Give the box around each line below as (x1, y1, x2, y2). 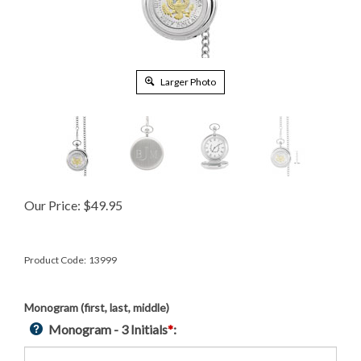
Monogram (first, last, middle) (24, 301, 169, 314)
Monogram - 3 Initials (48, 322, 168, 337)
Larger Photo (159, 76, 216, 88)
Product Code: (24, 254, 86, 266)
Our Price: (24, 197, 81, 213)
